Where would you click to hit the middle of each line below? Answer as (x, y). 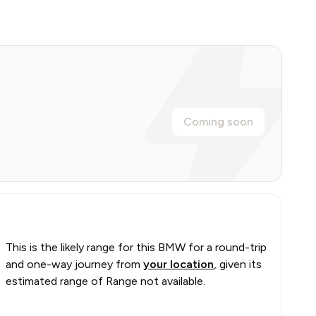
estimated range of (56, 281)
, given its (238, 264)
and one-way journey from (73, 264)
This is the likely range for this (82, 247)
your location (178, 264)
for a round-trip (226, 247)
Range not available (154, 281)
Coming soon (218, 122)
